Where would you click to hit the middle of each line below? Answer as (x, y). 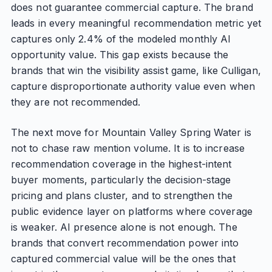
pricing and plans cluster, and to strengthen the (121, 195)
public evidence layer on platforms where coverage (131, 211)
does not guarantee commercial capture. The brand (132, 7)
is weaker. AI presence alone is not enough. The (124, 227)
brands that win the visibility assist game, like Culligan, (136, 70)
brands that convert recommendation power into (125, 243)
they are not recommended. (76, 102)
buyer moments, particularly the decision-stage (121, 180)
